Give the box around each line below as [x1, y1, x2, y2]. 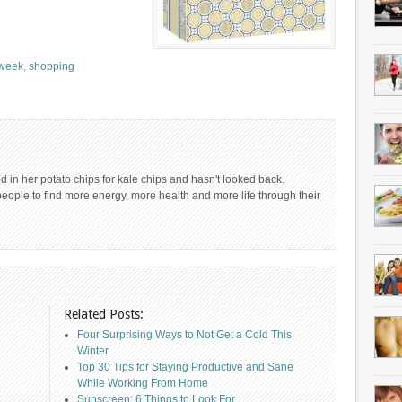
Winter [77, 345, 109, 357]
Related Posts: [64, 307, 144, 321]
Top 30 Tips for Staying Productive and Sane [77, 361, 293, 373]
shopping [29, 60, 74, 73]
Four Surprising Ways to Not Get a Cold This [77, 328, 292, 341]
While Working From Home [77, 377, 208, 389]
